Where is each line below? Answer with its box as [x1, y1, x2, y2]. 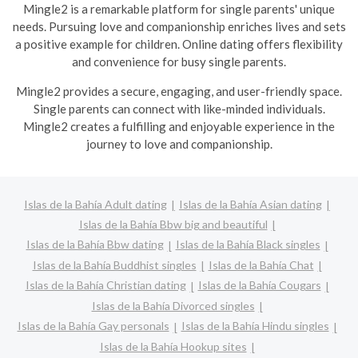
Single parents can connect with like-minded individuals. [33, 101, 325, 116]
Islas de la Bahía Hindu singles [181, 319, 329, 333]
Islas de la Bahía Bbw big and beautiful [78, 217, 268, 231]
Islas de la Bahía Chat [208, 257, 314, 272]
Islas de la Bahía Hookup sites [99, 339, 247, 353]
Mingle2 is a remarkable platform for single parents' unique [23, 2, 335, 16]
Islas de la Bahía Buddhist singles [32, 257, 197, 272]
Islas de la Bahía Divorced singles [91, 298, 255, 312]
